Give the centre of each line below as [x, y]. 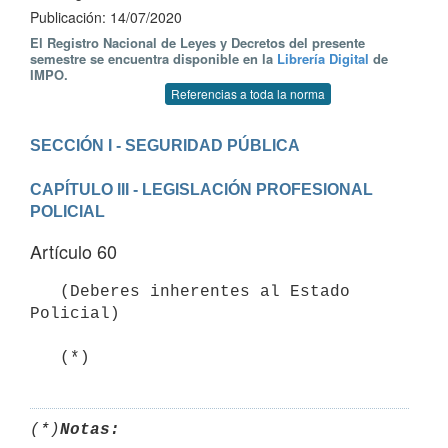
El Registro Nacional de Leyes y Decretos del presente [197, 42]
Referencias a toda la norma [248, 93]
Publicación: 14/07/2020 [106, 17]
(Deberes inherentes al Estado [45, 291]
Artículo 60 [73, 251]
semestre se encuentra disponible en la [153, 58]
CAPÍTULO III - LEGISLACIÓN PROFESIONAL [201, 189]
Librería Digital [323, 58]
